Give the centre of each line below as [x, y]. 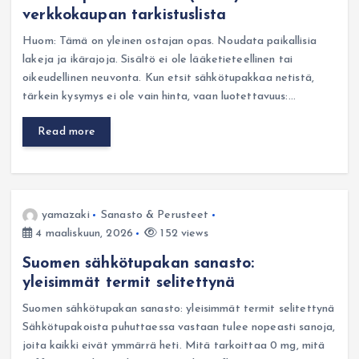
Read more [67, 131]
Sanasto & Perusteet [155, 215]
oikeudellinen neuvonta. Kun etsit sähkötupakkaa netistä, [169, 78]
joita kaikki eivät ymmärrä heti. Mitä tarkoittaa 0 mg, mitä [174, 345]
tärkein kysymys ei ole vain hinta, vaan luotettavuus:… [159, 96]
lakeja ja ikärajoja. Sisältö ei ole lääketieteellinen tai [158, 59]
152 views [183, 233]
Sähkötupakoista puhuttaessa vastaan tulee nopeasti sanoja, [179, 327]
